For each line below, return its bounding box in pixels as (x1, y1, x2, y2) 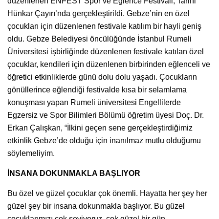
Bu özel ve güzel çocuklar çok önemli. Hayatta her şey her (7, 189, 207, 197)
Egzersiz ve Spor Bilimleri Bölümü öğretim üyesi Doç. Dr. (7, 110, 204, 119)
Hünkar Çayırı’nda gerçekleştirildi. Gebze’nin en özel (7, 9, 190, 18)
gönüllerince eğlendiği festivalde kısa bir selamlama (7, 85, 187, 94)
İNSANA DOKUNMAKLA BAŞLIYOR (7, 169, 140, 177)
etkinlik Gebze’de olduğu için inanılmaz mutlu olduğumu (7, 136, 201, 145)
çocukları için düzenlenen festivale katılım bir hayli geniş (7, 22, 201, 30)
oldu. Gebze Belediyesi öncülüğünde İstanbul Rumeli (7, 34, 192, 43)
